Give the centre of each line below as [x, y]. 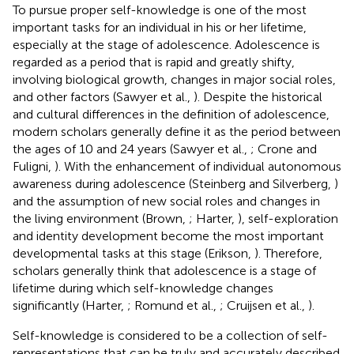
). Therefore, [288, 253]
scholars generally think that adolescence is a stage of [164, 270]
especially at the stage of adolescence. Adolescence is [166, 44]
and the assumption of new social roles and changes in [166, 201]
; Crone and [284, 149]
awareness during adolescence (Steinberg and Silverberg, [173, 183]
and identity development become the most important [168, 235]
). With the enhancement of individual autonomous [198, 166]
